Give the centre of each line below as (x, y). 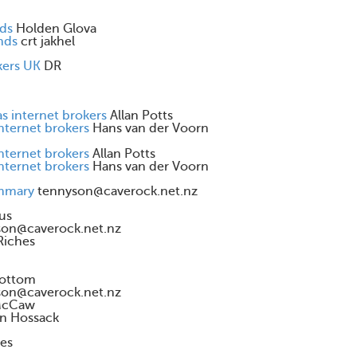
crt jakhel (48, 41)
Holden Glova (56, 29)
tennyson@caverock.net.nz (118, 191)
